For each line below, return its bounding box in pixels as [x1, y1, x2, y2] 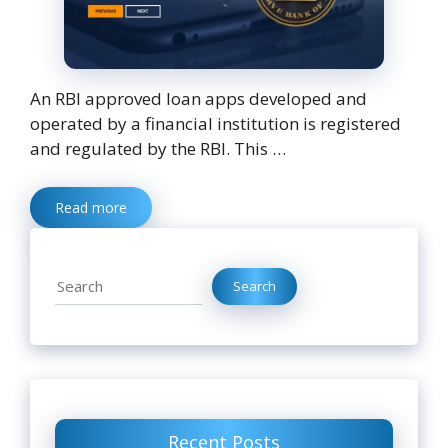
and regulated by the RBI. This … [30, 137, 286, 161]
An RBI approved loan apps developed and [30, 87, 367, 111]
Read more [55, 197, 127, 217]
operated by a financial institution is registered [30, 112, 401, 136]
